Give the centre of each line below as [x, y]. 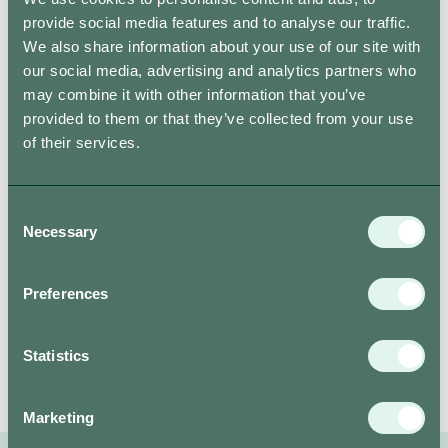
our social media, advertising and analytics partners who [219, 70]
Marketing [58, 417]
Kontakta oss [82, 34]
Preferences [66, 293]
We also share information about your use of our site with [222, 46]
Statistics [56, 355]
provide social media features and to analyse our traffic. [217, 22]
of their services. [81, 142]
